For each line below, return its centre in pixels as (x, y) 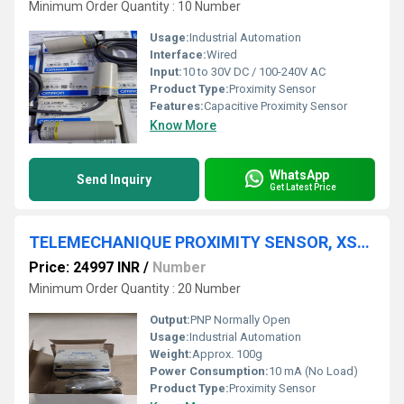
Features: (177, 106)
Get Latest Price (303, 187)
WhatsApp (299, 174)
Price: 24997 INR (84, 267)
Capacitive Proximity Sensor (275, 106)
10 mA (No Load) (313, 371)
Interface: (178, 55)
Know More (183, 125)
